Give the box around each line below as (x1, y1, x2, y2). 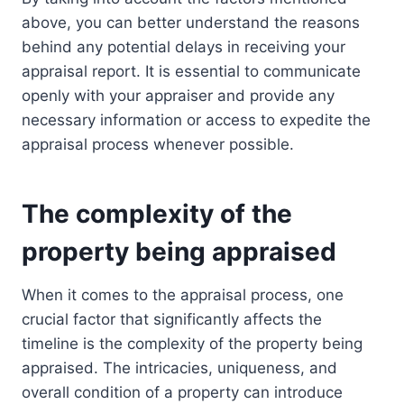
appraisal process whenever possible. (22, 135, 294, 154)
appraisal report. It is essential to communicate (22, 62, 361, 81)
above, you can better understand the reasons (22, 14, 360, 32)
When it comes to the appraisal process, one (22, 286, 344, 305)
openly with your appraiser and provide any (22, 87, 335, 106)
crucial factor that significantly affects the (22, 310, 322, 329)
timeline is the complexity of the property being (22, 335, 363, 353)
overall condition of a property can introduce (22, 383, 343, 402)
